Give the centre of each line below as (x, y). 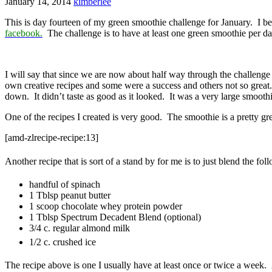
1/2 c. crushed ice (63, 242)
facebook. (24, 33)
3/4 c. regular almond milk (80, 228)
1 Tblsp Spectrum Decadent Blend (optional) (115, 217)
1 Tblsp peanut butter (70, 195)
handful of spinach (65, 185)
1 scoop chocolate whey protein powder (106, 206)
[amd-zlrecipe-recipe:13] (52, 138)
